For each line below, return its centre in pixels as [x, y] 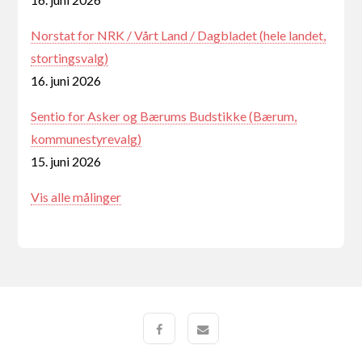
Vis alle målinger [76, 196]
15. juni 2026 [66, 161]
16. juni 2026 [66, 80]
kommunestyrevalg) [86, 138]
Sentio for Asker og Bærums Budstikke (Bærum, [164, 116]
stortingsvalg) [70, 57]
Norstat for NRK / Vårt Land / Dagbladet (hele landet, [179, 35]
